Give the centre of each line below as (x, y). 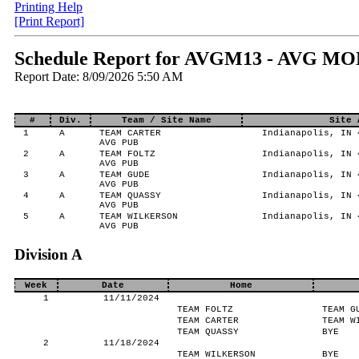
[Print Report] (49, 21)
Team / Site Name (166, 120)
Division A (48, 254)
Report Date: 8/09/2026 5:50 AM (99, 77)
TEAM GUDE (124, 175)
